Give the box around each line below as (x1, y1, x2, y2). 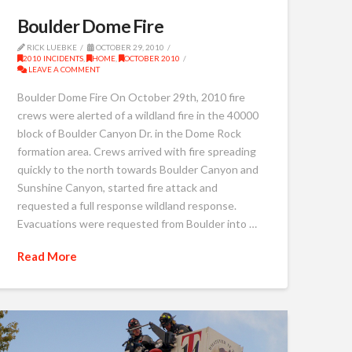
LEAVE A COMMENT (26, 64, 100, 74)
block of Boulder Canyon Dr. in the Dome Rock (16, 126, 241, 141)
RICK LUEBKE (24, 42, 77, 52)
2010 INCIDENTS (22, 53, 83, 63)
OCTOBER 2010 (123, 53, 180, 63)
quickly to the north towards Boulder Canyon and (16, 163, 258, 177)
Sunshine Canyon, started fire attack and (16, 181, 218, 195)
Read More (16, 248, 77, 263)
